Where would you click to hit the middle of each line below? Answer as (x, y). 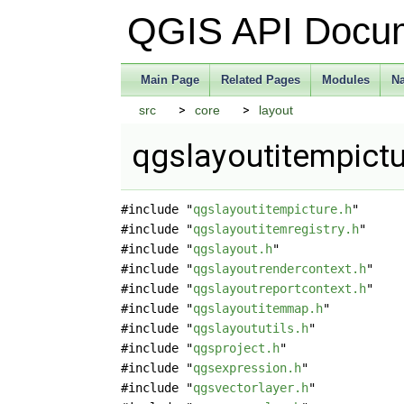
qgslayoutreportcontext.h (280, 289)
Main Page (170, 80)
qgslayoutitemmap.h (258, 308)
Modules (346, 80)
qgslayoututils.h (251, 328)
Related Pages (261, 80)
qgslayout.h (233, 249)
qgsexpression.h (248, 368)
